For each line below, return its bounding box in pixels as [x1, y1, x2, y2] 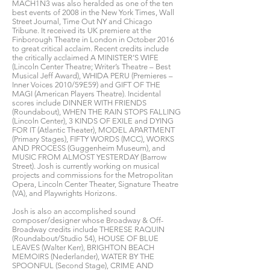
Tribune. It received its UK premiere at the [12, 26, 151, 35]
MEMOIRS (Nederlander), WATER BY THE [12, 252, 154, 261]
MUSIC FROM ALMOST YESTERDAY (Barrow [12, 152, 166, 162]
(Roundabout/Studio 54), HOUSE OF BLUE [12, 234, 159, 243]
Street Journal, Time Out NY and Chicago [12, 17, 152, 26]
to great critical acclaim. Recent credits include [12, 44, 169, 53]
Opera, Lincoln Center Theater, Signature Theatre [12, 180, 178, 189]
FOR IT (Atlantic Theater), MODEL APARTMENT [12, 125, 175, 134]
